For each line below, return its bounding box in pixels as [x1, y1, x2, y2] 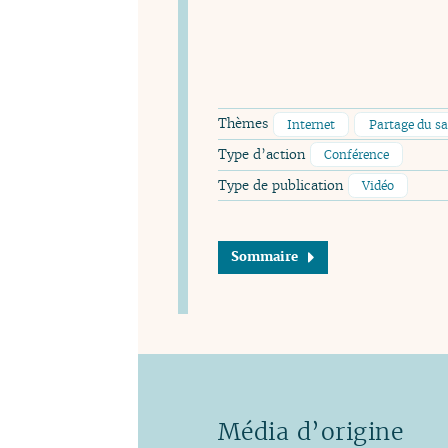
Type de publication [218, 176, 347, 194]
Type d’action [218, 146, 309, 164]
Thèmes [218, 115, 272, 133]
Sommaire [231, 248, 299, 266]
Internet [286, 116, 335, 132]
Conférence [323, 147, 389, 163]
